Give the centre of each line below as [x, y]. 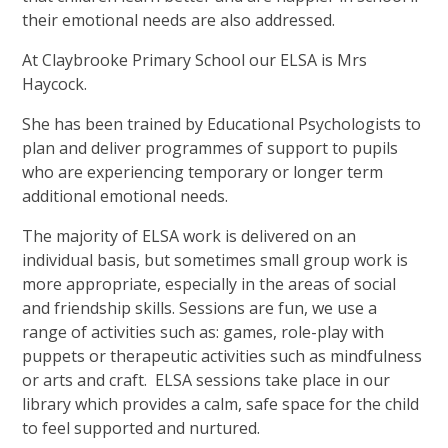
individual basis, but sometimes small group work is [215, 259]
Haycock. [55, 83]
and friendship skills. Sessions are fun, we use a [200, 307]
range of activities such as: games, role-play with [203, 331]
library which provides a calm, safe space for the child [221, 403]
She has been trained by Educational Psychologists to [222, 123]
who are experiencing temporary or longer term [203, 171]
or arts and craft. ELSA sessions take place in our [206, 379]
